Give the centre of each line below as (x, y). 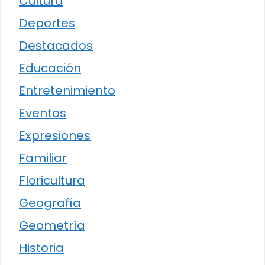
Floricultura (52, 180)
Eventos (43, 113)
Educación (50, 68)
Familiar (43, 158)
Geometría (52, 225)
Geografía (50, 203)
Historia (41, 248)
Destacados (56, 45)
